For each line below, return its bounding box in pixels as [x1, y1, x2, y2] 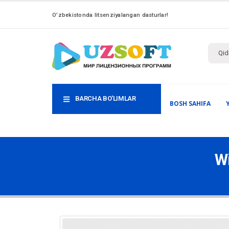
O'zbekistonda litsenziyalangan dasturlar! [52, 11, 169, 18]
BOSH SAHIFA [170, 99, 211, 108]
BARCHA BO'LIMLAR [75, 95, 136, 102]
